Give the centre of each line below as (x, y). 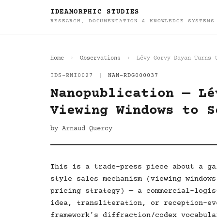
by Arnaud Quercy (81, 129)
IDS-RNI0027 (72, 76)
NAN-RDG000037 (133, 76)
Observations (100, 58)
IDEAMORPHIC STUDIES (95, 12)
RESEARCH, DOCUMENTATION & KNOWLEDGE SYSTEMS (132, 21)
